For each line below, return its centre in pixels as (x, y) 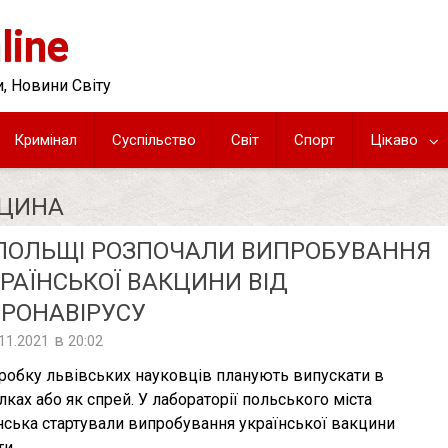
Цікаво (394, 140)
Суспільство (154, 140)
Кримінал (45, 140)
